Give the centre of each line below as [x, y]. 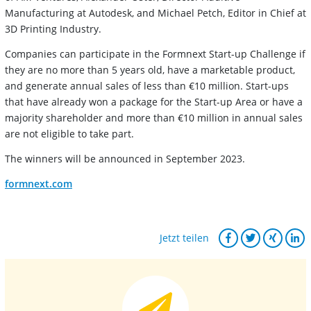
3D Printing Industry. [53, 28]
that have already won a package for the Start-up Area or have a [154, 101]
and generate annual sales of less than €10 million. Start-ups [147, 85]
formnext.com [39, 183]
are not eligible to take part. [69, 133]
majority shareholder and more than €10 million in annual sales [154, 117]
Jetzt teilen [184, 238]
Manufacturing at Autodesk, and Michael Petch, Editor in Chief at [155, 12]
